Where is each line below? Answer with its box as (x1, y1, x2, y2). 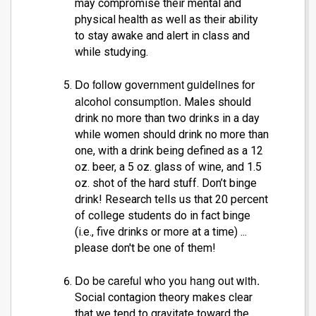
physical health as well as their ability (75, 13, 258, 27)
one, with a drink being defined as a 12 (75, 144, 263, 158)
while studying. (75, 45, 148, 59)
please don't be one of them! (75, 241, 216, 255)
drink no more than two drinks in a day (75, 111, 260, 126)
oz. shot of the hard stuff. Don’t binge (75, 176, 257, 190)
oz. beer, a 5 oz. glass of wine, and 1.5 (75, 160, 262, 174)
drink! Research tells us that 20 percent (75, 193, 268, 207)
